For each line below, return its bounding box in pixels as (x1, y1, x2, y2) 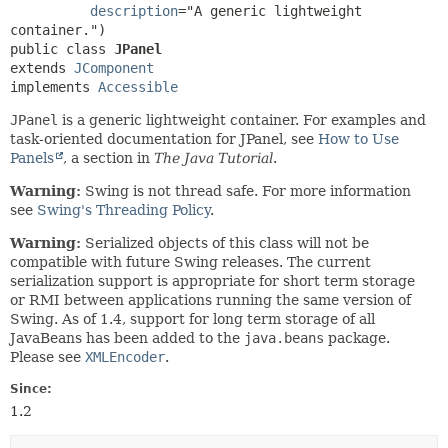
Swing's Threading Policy (37, 202, 210, 218)
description (90, 3, 178, 19)
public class (10, 41, 114, 57)
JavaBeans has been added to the (10, 330, 244, 346)
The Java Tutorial (154, 150, 273, 166)
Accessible (98, 79, 178, 95)
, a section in (63, 150, 154, 166)
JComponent (74, 60, 154, 76)
